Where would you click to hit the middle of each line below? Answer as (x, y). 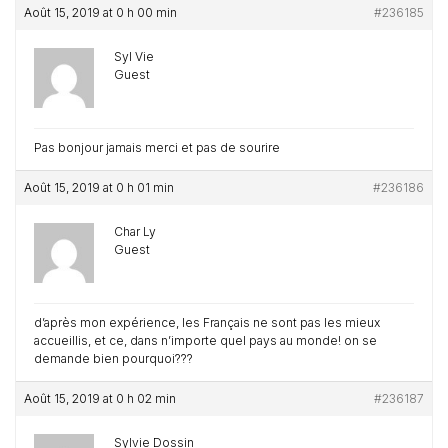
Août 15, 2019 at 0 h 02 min (100, 398)
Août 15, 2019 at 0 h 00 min (100, 12)
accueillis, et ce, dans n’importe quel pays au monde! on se (205, 340)
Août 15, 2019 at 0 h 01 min (99, 187)
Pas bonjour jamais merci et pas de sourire (157, 147)
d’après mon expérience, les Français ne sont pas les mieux (207, 322)
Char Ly (135, 231)
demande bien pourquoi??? (113, 358)
